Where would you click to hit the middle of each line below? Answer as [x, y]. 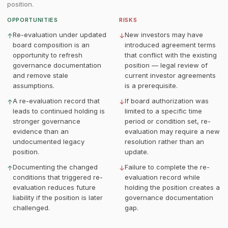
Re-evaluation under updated [60, 35]
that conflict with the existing [171, 55]
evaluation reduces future [54, 187]
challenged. [31, 208]
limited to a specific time [163, 111]
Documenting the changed [55, 167]
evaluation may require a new [172, 131]
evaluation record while [162, 177]
